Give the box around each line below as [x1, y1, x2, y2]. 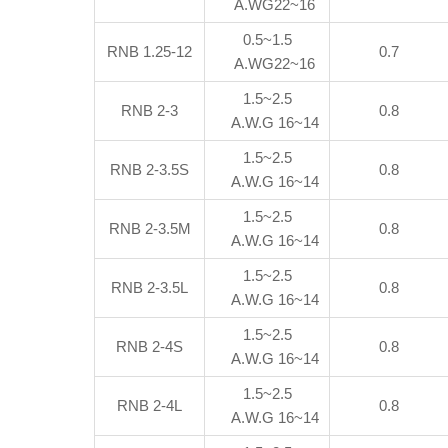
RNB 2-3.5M [108, 220, 191, 237]
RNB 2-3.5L [111, 279, 189, 296]
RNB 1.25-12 [107, 43, 193, 60]
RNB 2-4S [116, 338, 184, 355]
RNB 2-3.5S [110, 161, 190, 178]
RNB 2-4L [117, 397, 183, 414]
